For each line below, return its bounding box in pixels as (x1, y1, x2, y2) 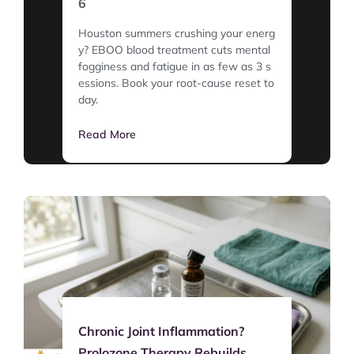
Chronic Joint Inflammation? (78, 323, 244, 340)
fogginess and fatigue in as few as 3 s (78, 59, 271, 74)
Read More (78, 127, 136, 142)
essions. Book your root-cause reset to (78, 76, 274, 91)
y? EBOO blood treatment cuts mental (78, 43, 270, 58)
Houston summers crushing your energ (78, 26, 275, 41)
